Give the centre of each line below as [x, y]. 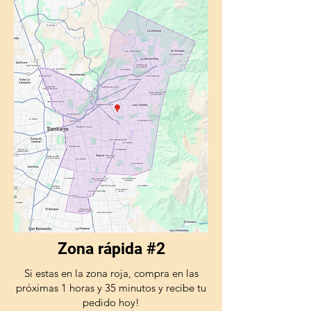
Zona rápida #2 [111, 249]
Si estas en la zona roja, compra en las [111, 273]
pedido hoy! [111, 302]
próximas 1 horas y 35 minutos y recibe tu [111, 287]
